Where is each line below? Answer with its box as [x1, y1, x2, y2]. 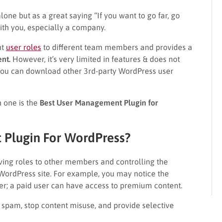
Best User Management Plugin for [40, 98, 158, 107]
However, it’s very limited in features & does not [10, 54, 180, 63]
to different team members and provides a [41, 42, 192, 52]
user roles [6, 42, 41, 52]
